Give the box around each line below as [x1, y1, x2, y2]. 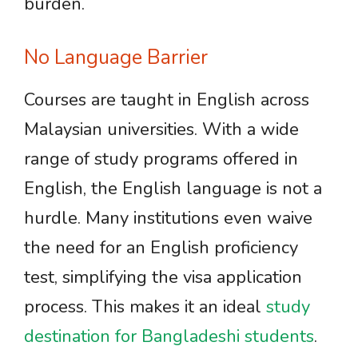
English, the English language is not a [24, 177, 322, 201]
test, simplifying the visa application [24, 265, 302, 289]
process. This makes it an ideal [24, 295, 266, 319]
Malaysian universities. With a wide [24, 117, 299, 141]
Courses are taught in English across [24, 88, 309, 112]
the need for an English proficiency [24, 236, 298, 260]
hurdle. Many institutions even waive [24, 206, 312, 230]
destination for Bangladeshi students [24, 324, 314, 348]
